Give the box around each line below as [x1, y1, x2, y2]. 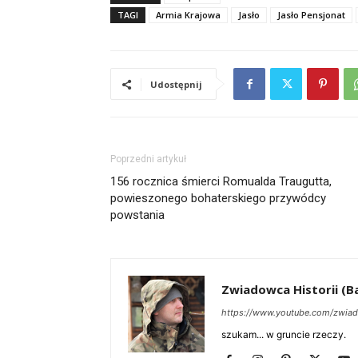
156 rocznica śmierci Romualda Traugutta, [110, 174, 332, 189]
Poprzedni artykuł [110, 153, 186, 165]
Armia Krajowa [156, 9, 221, 22]
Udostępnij [150, 78, 202, 91]
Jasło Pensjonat [277, 9, 345, 22]
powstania [110, 208, 165, 223]
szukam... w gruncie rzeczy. [221, 328, 346, 341]
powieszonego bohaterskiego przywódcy [110, 191, 326, 206]
